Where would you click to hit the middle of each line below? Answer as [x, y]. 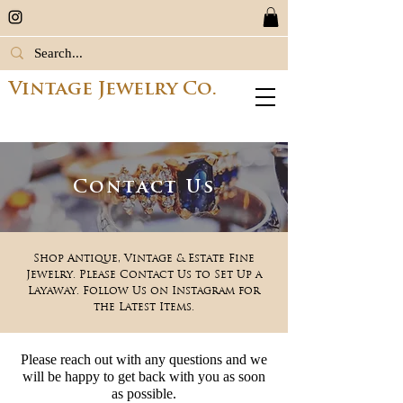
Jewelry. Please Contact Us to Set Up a [144, 274]
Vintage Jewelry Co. [113, 90]
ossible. [155, 393]
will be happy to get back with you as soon [144, 376]
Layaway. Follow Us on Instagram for [144, 290]
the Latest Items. [144, 306]
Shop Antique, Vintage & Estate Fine [144, 258]
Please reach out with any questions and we [144, 359]
